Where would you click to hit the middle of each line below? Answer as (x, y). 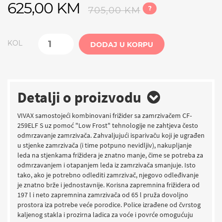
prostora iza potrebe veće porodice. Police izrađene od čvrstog (109, 205)
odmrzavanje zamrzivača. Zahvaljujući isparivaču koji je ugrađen (111, 135)
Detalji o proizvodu (82, 97)
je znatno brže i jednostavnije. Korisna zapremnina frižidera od (109, 185)
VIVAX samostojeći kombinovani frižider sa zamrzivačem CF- (105, 115)
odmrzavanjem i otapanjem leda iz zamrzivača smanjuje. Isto (107, 165)
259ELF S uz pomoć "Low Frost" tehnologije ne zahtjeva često (108, 125)
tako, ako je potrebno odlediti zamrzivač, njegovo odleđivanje (108, 175)
